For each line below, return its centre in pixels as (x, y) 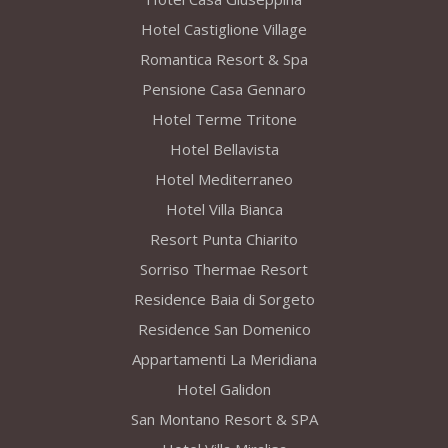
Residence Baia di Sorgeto (224, 299)
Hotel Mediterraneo (224, 179)
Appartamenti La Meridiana (224, 359)
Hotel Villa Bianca (224, 209)
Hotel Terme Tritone (224, 119)
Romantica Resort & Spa (224, 59)
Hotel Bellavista (224, 149)
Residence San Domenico (224, 329)
